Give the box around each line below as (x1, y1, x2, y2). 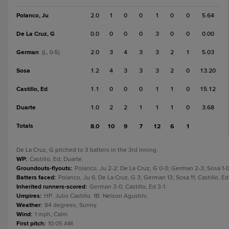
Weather (16, 201, 40, 209)
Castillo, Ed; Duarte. (30, 155, 83, 163)
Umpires (16, 192, 40, 200)
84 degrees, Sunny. (44, 201, 98, 209)
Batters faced (16, 174, 54, 181)
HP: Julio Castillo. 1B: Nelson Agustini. (44, 192, 148, 200)
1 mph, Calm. (35, 211, 69, 218)
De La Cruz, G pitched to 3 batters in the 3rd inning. (16, 146, 158, 154)
